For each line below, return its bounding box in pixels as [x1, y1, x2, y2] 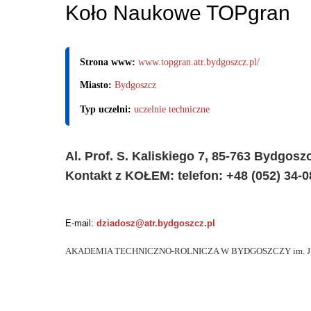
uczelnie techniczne [134, 103, 210, 115]
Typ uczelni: [80, 103, 134, 115]
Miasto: [80, 79, 115, 90]
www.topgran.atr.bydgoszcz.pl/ [138, 56, 260, 67]
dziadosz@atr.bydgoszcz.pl [96, 217, 215, 228]
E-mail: [65, 217, 96, 228]
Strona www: [80, 56, 138, 67]
